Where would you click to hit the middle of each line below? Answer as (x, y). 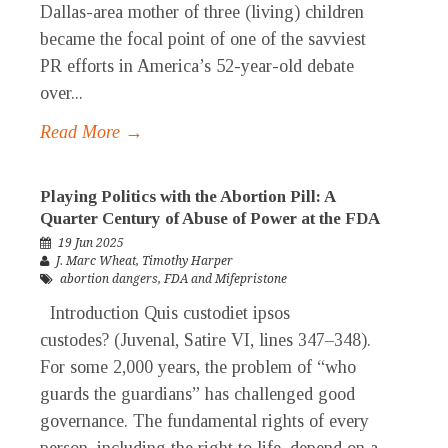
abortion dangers (109, 279)
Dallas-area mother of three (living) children (202, 12)
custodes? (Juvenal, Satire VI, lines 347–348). (205, 340)
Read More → (91, 132)
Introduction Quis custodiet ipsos (165, 313)
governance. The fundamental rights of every (204, 421)
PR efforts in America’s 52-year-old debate (197, 66)
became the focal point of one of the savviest (203, 39)
